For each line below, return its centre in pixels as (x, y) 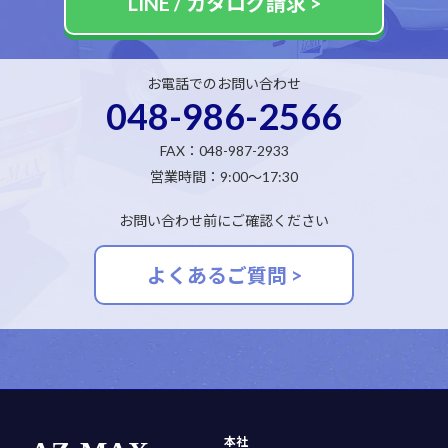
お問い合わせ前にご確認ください (224, 221)
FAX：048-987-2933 (224, 151)
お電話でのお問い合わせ (224, 84)
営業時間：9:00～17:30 (224, 177)
